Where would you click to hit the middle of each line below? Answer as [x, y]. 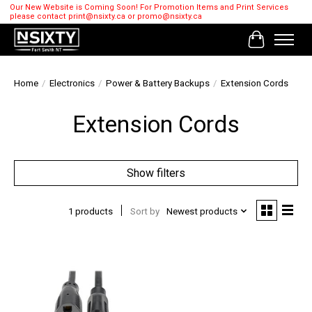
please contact [39, 17]
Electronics [72, 84]
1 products [90, 211]
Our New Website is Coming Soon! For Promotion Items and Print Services [149, 8]
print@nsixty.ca [96, 17]
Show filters [156, 173]
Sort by [145, 211]
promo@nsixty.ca [169, 17]
